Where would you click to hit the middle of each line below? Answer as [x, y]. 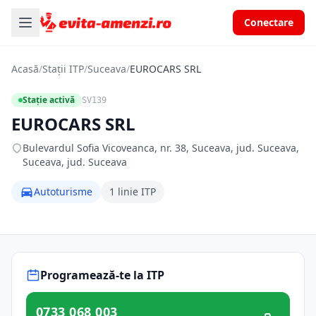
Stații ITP [63, 69]
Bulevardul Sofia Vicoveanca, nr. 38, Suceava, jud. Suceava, [161, 148]
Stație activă [49, 100]
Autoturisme [63, 192]
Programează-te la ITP [102, 275]
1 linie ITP [133, 192]
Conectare [269, 22]
